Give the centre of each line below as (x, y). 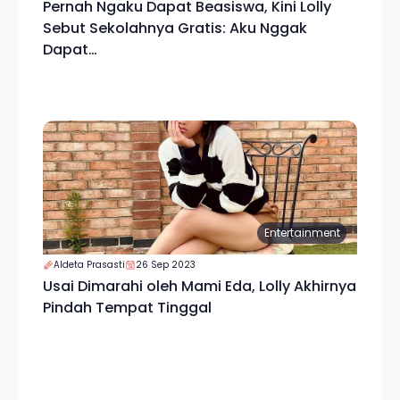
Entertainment (302, 233)
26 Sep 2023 (166, 265)
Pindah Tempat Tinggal (127, 308)
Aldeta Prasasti (89, 265)
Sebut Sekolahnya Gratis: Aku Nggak (175, 28)
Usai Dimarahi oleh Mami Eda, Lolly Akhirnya (200, 286)
